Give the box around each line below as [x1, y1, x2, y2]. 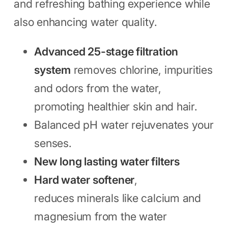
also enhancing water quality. [14, 15, 157, 29]
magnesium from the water [34, 210, 167, 223]
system [34, 63, 71, 77]
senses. [34, 136, 72, 150]
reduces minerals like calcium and [34, 191, 202, 205]
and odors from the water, [34, 81, 161, 95]
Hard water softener [34, 173, 135, 187]
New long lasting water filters [34, 155, 180, 168]
